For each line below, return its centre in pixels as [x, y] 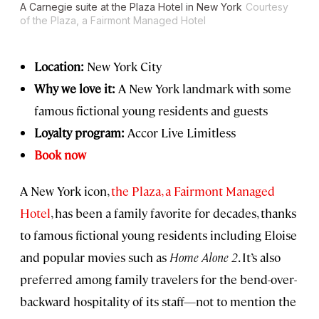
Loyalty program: [79, 133]
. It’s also [259, 257]
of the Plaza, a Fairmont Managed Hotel [113, 21]
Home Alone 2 [204, 257]
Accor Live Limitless [180, 133]
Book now [60, 155]
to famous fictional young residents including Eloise [158, 235]
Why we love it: [75, 89]
